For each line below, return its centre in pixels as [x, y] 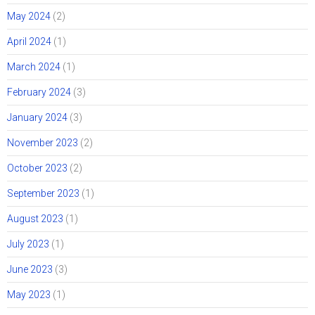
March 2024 [34, 67]
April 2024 [29, 42]
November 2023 [43, 143]
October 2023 [37, 168]
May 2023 [29, 295]
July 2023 [28, 244]
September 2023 [43, 194]
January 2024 [37, 118]
